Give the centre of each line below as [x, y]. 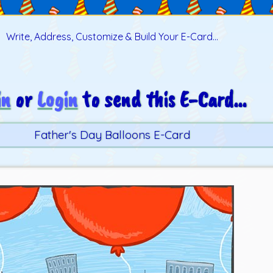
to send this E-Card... [162, 100]
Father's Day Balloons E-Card [112, 135]
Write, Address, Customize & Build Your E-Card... [112, 37]
